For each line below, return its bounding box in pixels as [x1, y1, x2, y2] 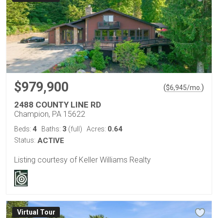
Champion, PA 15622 [14, 109, 85, 119]
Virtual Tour [17, 208, 55, 216]
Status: [14, 136, 36, 144]
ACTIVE [37, 136, 64, 145]
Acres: [87, 125, 108, 133]
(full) [67, 125, 82, 133]
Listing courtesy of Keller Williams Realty [14, 155, 151, 164]
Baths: [41, 125, 62, 133]
